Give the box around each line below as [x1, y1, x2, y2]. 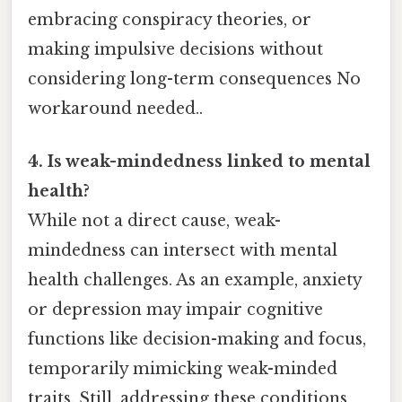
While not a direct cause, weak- [28, 211, 281, 232]
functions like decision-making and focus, [28, 329, 366, 350]
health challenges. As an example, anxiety [28, 270, 362, 291]
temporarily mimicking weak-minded [28, 359, 337, 380]
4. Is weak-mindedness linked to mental [28, 152, 371, 172]
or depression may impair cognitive [28, 300, 323, 320]
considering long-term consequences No [28, 69, 361, 90]
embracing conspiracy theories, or [28, 10, 311, 31]
